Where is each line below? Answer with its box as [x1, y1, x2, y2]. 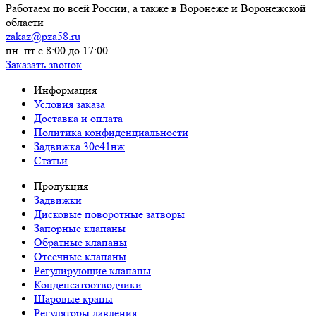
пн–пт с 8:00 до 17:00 [6, 43, 108, 57]
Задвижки [34, 193, 82, 207]
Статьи [34, 153, 68, 167]
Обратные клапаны [34, 235, 127, 249]
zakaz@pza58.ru [6, 29, 80, 43]
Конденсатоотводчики [34, 277, 142, 291]
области [6, 15, 44, 29]
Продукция [34, 178, 88, 193]
